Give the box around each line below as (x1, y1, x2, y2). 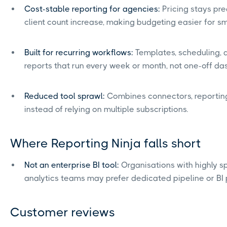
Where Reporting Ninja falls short (10, 136, 201, 150)
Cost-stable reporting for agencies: (24, 4, 160, 14)
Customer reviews (10, 205, 115, 219)
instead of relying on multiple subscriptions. (24, 104, 188, 114)
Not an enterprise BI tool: (24, 160, 121, 170)
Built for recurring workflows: (24, 47, 133, 57)
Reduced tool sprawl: (24, 91, 105, 101)
